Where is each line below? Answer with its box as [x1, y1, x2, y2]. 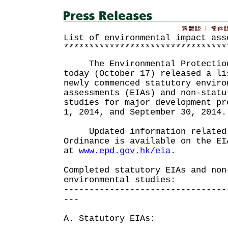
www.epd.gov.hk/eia [79, 146, 170, 156]
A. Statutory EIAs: [64, 214, 155, 223]
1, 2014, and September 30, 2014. [64, 107, 226, 117]
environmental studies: [64, 175, 176, 185]
